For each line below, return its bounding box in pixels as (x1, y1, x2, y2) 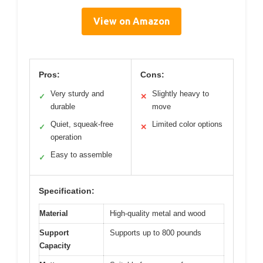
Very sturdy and (50, 89, 104, 99)
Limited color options (152, 120, 222, 129)
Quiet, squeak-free (50, 120, 113, 129)
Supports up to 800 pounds (110, 228, 201, 238)
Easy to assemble (50, 150, 112, 160)
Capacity (39, 241, 70, 251)
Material (39, 209, 68, 218)
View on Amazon (93, 16, 170, 27)
